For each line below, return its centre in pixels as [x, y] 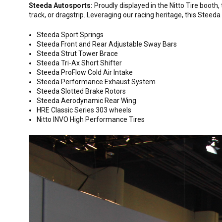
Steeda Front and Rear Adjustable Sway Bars [107, 44]
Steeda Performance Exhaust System [96, 82]
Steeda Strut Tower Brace [78, 54]
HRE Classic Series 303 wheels [84, 110]
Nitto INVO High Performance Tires [91, 119]
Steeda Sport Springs [70, 35]
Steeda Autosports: [61, 5]
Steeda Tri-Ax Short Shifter [80, 63]
